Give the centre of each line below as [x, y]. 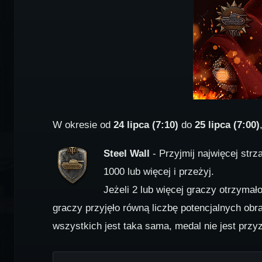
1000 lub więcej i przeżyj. [158, 172]
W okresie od [83, 125]
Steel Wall [126, 154]
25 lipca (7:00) [227, 125]
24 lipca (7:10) [146, 125]
